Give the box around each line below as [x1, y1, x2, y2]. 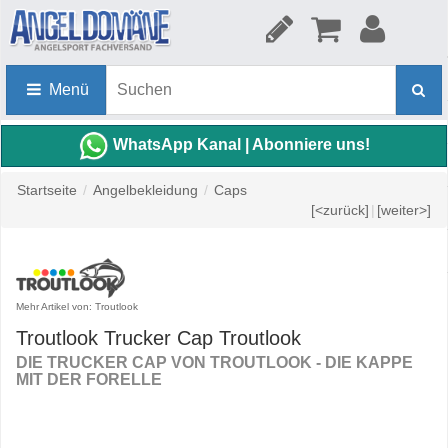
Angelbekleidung [93, 182, 198, 198]
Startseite [17, 182, 77, 198]
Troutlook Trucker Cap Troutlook [16, 327, 301, 349]
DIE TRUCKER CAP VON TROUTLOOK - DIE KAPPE [16, 354, 413, 371]
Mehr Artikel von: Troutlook [16, 301, 138, 312]
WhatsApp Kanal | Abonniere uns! [112, 136, 370, 154]
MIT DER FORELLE [16, 371, 162, 388]
